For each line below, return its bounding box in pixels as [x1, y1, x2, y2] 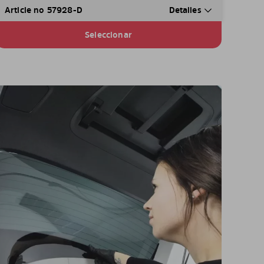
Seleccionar [85, 29, 132, 41]
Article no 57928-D [4, 4, 82, 16]
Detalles [169, 4, 204, 16]
